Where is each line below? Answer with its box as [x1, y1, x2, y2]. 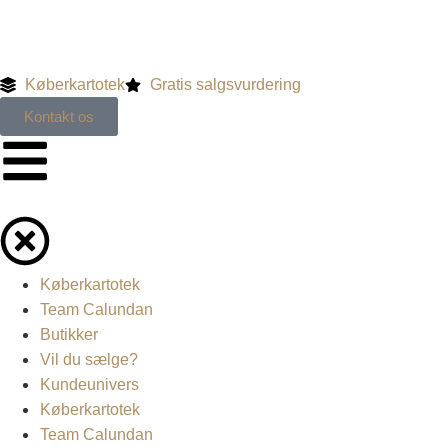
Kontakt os [24, 108, 94, 125]
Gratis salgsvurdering [150, 76, 301, 93]
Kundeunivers [40, 376, 139, 393]
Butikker [40, 326, 98, 343]
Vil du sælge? [40, 351, 138, 368]
